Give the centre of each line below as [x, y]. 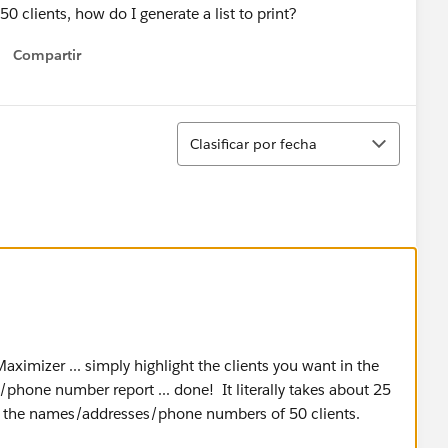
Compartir [47, 55]
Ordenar [207, 131]
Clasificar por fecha [253, 143]
